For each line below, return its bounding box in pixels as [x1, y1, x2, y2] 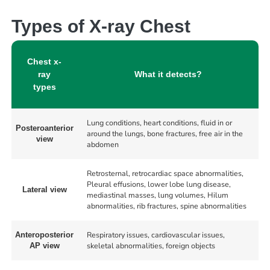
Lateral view [22, 186, 67, 195]
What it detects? [134, 69, 202, 80]
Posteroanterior [15, 124, 74, 133]
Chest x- [27, 57, 62, 67]
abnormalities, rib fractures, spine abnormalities [86, 201, 246, 212]
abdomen [86, 139, 119, 150]
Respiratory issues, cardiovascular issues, [86, 230, 225, 240]
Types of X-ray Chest [11, 16, 190, 36]
